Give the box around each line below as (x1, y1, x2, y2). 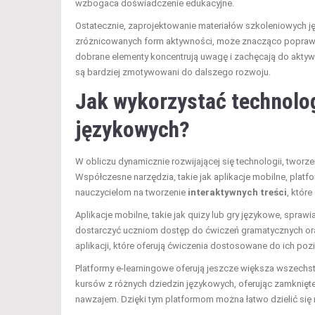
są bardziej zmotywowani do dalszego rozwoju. (75, 66, 271, 77)
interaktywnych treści (188, 186, 287, 198)
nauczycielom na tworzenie (75, 186, 188, 198)
